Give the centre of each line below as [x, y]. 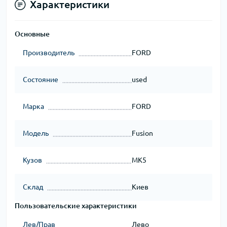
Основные [32, 34]
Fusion [142, 133]
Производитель [49, 53]
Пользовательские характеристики [76, 206]
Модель [36, 133]
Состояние [41, 80]
